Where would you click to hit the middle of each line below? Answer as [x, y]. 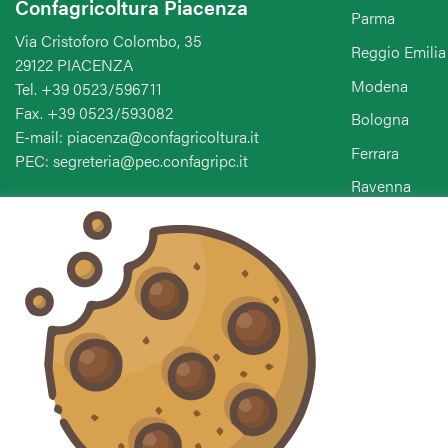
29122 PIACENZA [74, 64]
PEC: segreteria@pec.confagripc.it [131, 160]
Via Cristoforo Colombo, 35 [108, 40]
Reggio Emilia [398, 51]
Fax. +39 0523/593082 [94, 112]
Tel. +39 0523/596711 [88, 88]
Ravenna [381, 186]
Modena [379, 85]
